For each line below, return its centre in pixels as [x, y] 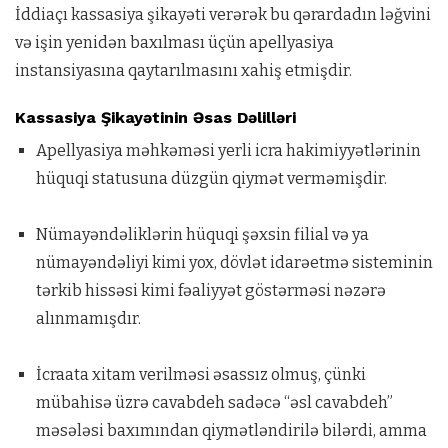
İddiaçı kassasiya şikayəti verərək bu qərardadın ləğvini [223, 15]
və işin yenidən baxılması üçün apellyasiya [174, 43]
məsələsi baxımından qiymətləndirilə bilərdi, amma [231, 430]
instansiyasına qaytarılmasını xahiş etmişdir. [183, 71]
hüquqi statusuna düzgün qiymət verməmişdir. [211, 178]
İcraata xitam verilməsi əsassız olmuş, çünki [200, 374]
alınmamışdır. [88, 318]
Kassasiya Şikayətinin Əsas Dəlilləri [155, 117]
